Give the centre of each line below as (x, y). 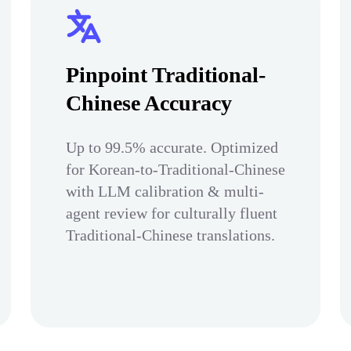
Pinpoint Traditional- (166, 75)
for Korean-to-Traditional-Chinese (175, 169)
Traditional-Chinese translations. (170, 235)
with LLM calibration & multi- (165, 191)
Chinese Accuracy (149, 103)
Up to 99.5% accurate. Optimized (172, 147)
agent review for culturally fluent (172, 213)
